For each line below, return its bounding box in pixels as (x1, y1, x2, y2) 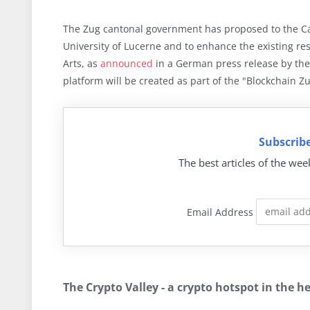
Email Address (187, 205, 254, 219)
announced (100, 56, 153, 70)
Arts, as (63, 56, 100, 70)
